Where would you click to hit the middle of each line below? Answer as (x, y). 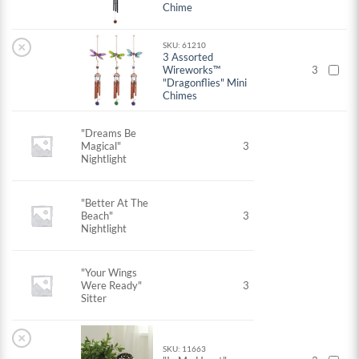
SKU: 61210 (185, 45)
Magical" (101, 146)
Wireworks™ (192, 70)
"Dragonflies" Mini (205, 83)
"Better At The (115, 203)
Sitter (94, 298)
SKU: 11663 (185, 349)
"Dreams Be (109, 133)
